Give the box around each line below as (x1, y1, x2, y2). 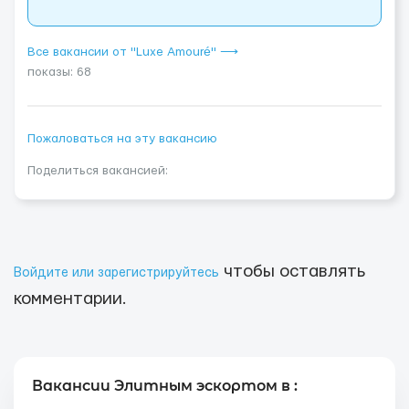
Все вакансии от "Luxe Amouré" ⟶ (27, 46, 238, 58)
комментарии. (14, 290, 127, 308)
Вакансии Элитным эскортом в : (32, 377, 298, 394)
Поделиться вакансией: (27, 164, 168, 177)
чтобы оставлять (219, 263, 365, 280)
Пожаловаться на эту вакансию (27, 132, 217, 145)
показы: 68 (27, 66, 91, 79)
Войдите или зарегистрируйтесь (14, 267, 219, 279)
